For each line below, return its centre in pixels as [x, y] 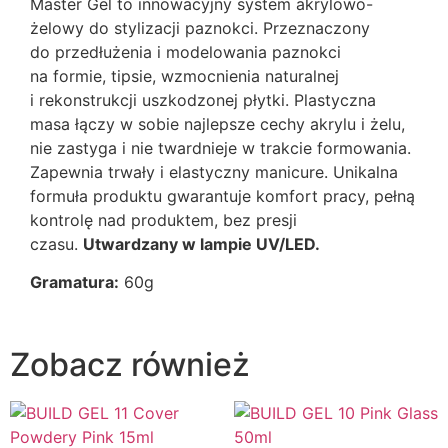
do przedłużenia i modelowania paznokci [185, 51]
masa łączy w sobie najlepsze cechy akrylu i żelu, [217, 123]
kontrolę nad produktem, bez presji [163, 219]
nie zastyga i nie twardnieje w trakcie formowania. [220, 147]
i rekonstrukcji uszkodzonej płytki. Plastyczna [203, 99]
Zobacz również [130, 365]
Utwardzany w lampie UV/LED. [201, 243]
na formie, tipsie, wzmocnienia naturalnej [184, 75]
